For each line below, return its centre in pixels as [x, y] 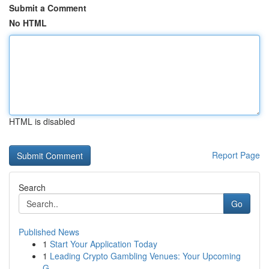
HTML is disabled [42, 121]
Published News [49, 232]
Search [32, 187]
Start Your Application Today [104, 244]
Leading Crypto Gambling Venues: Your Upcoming [145, 256]
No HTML [28, 23]
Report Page [236, 155]
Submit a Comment [48, 8]
